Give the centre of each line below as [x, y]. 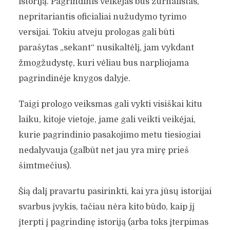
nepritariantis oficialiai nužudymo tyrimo [102, 17]
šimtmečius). [45, 166]
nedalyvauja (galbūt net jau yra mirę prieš [103, 150]
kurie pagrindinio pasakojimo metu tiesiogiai [109, 135]
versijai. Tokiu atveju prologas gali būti [96, 32]
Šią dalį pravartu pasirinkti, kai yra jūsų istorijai [115, 191]
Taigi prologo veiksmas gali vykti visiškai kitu [110, 104]
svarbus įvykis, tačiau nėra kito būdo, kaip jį [106, 207]
